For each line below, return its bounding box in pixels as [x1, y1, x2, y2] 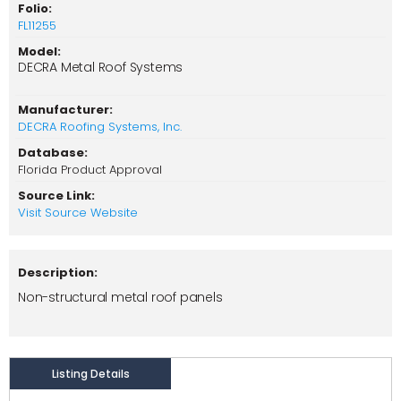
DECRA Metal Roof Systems [18, 58, 183, 77]
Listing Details [51, 366, 130, 382]
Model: [18, 43, 61, 61]
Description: [18, 264, 98, 282]
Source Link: [18, 187, 95, 205]
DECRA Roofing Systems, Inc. [18, 118, 182, 136]
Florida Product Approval [18, 161, 162, 179]
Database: [18, 144, 88, 162]
